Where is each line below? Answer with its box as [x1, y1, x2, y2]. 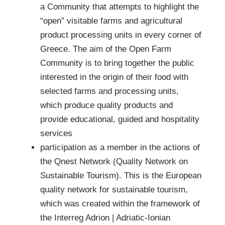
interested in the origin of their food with [40, 72, 188, 82]
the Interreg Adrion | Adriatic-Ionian [40, 212, 170, 222]
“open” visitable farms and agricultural [40, 16, 182, 26]
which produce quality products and [40, 100, 173, 110]
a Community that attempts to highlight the [40, 2, 199, 12]
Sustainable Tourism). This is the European [40, 170, 201, 180]
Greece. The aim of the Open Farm [40, 44, 171, 54]
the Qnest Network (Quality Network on [40, 156, 188, 166]
